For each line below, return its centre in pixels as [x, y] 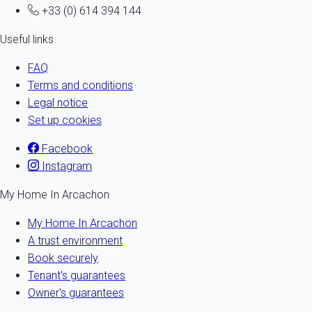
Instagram [65, 166]
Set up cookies [65, 120]
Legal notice [58, 102]
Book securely [63, 258]
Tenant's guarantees [77, 275]
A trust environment [75, 240]
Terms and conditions [80, 85]
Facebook [66, 148]
